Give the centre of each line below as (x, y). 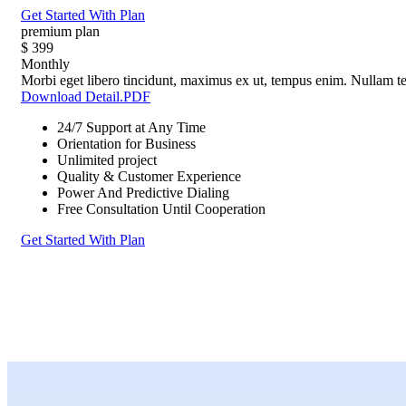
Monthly (45, 63)
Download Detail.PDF (86, 96)
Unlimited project (107, 159)
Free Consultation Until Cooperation (161, 208)
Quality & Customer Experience (149, 176)
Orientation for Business (126, 143)
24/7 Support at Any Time (131, 127)
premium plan (60, 31)
